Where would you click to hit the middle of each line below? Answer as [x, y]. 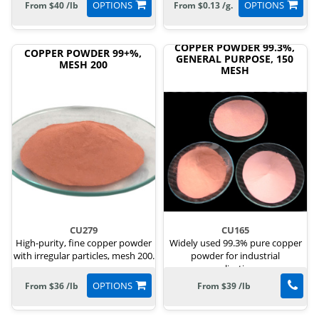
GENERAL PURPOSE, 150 [235, 59]
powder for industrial [235, 256]
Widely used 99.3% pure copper [235, 243]
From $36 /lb [51, 286]
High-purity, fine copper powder [84, 243]
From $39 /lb [224, 286]
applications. [235, 268]
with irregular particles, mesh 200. [84, 256]
